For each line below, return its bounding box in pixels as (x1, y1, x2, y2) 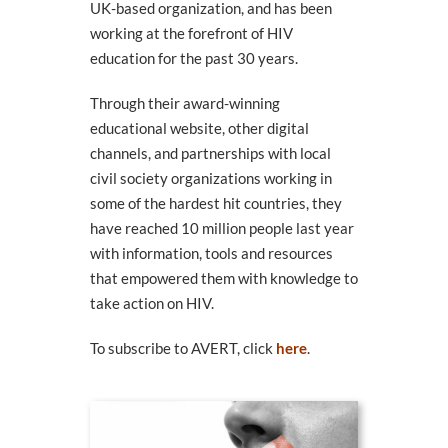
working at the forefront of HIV (89, 24, 293, 43)
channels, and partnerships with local (89, 144, 331, 163)
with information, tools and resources (89, 244, 333, 263)
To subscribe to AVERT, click (89, 339, 276, 358)
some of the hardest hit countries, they (89, 194, 342, 213)
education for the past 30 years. (89, 49, 298, 68)
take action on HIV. (89, 294, 214, 313)
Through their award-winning (89, 94, 280, 113)
